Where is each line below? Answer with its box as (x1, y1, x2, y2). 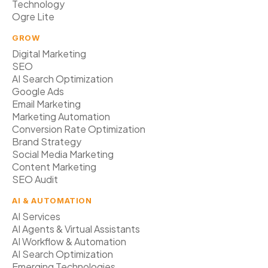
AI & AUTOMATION (12, 196, 92, 205)
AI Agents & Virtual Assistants (12, 223, 140, 235)
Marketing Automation (12, 110, 110, 123)
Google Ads (12, 85, 64, 98)
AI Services (12, 210, 60, 223)
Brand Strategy (12, 135, 81, 148)
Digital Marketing (12, 47, 86, 60)
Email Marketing (12, 98, 81, 110)
